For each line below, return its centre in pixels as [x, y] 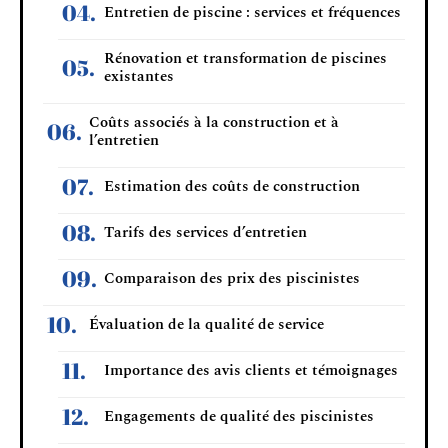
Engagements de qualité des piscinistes [239, 416]
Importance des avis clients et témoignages [251, 370]
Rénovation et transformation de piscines [245, 58]
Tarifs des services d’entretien [205, 232]
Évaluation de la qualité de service [206, 324]
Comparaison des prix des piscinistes [232, 278]
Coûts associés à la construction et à [214, 122]
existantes [139, 76]
